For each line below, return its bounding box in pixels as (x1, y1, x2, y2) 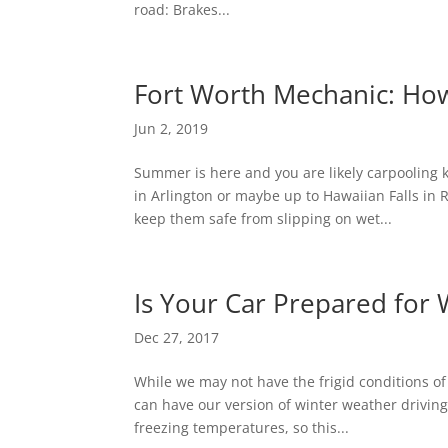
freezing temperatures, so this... (134, 418, 350, 437)
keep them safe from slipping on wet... (134, 209, 393, 228)
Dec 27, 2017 (134, 328, 220, 347)
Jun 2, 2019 (134, 119, 209, 138)
